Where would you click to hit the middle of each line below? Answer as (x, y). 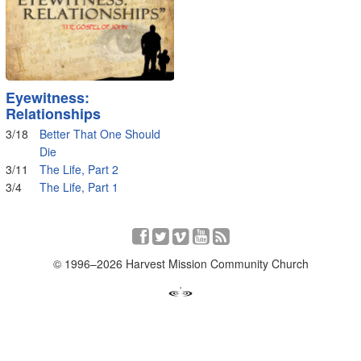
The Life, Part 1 (79, 187)
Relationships (53, 114)
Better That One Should (100, 134)
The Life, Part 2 (79, 169)
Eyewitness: (47, 98)
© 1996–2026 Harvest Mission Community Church (180, 264)
